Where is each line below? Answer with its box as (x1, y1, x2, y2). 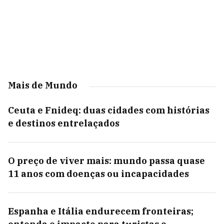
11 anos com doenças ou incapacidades (8, 168, 189, 179)
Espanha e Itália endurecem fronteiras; (8, 205, 193, 217)
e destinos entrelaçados (8, 117, 119, 129)
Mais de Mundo (8, 79, 77, 91)
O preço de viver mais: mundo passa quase (8, 155, 205, 166)
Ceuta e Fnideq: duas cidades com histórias (8, 104, 209, 116)
